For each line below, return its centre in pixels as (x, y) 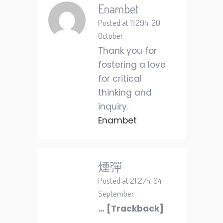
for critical (120, 79)
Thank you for (127, 51)
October (111, 36)
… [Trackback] (131, 209)
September (116, 194)
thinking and (125, 93)
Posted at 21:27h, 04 (130, 181)
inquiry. (113, 107)
